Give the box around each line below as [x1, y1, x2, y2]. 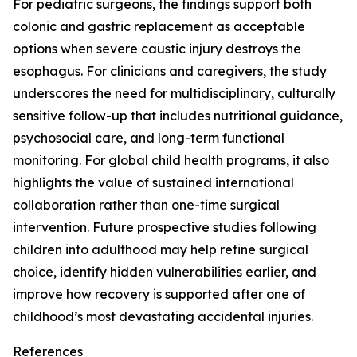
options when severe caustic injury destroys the [13, 41, 301, 57]
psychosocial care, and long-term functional [13, 130, 284, 146]
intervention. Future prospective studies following [13, 219, 316, 235]
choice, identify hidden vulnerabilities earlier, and [13, 264, 316, 280]
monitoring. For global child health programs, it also [13, 152, 329, 168]
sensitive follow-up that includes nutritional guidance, [13, 108, 343, 124]
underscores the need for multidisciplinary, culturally [13, 85, 335, 101]
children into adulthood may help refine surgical [13, 241, 308, 257]
